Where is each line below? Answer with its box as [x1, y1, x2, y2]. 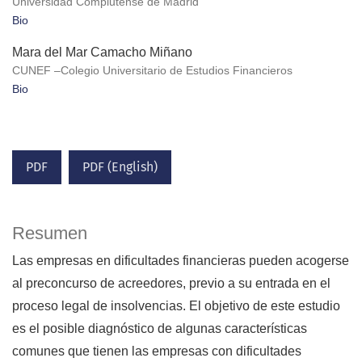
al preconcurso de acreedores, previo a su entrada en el [12, 276, 330, 291]
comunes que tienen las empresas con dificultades [12, 344, 301, 359]
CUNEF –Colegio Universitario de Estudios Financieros [12, 64, 293, 78]
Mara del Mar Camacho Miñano [12, 45, 192, 60]
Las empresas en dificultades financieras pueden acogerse [12, 254, 349, 268]
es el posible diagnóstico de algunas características [12, 322, 307, 336]
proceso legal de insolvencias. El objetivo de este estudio [12, 299, 340, 314]
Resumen [12, 223, 87, 244]
